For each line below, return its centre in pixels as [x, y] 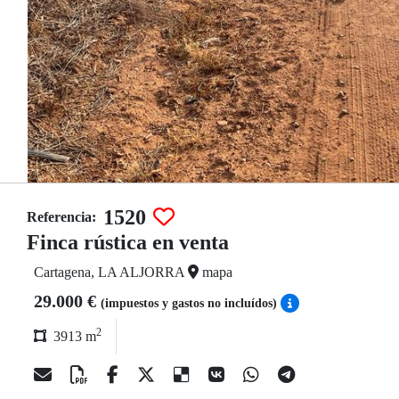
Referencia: [61, 217]
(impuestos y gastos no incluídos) [191, 303]
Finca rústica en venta [128, 242]
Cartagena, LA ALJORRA [111, 272]
